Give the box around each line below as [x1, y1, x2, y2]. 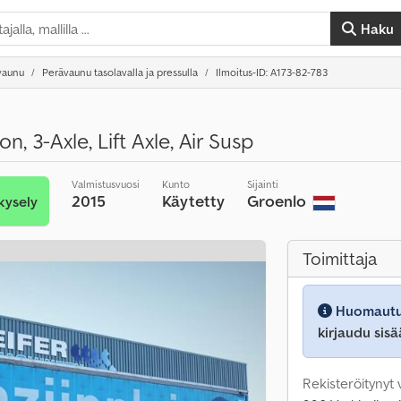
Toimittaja [303, 247, 377, 270]
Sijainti [247, 177, 279, 191]
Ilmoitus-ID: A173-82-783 [216, 65, 328, 79]
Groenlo [247, 191, 311, 211]
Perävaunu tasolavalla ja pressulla [42, 65, 198, 79]
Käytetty [162, 191, 226, 211]
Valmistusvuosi [72, 177, 141, 191]
